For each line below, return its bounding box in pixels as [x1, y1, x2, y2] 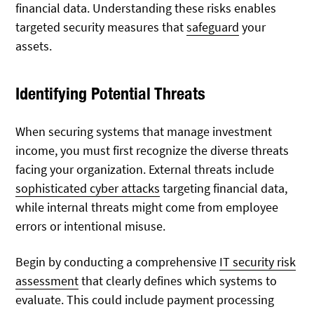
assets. [15, 37, 53, 54]
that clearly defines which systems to [78, 272, 278, 289]
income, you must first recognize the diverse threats [15, 142, 289, 159]
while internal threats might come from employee [15, 199, 279, 216]
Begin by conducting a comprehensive [15, 253, 220, 270]
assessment [15, 272, 79, 289]
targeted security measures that [15, 18, 187, 35]
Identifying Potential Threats [15, 83, 206, 103]
